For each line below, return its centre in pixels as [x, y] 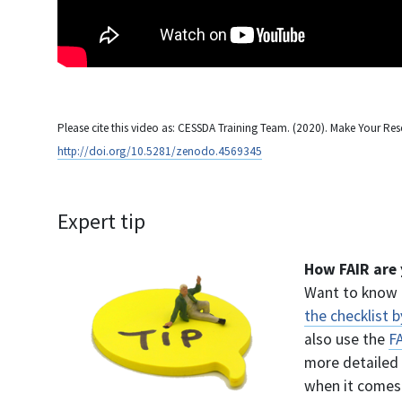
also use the [346, 339]
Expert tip [101, 221]
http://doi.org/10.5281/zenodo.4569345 [160, 151]
